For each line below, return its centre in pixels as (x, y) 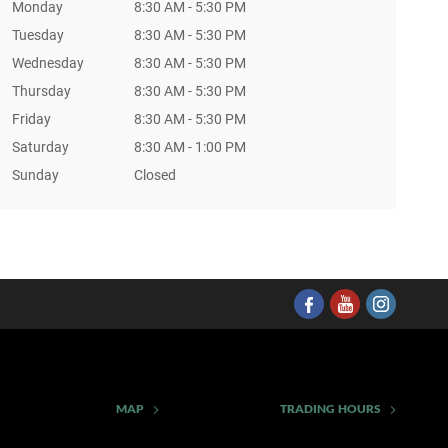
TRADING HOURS (330, 408)
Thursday (41, 91)
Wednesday (47, 63)
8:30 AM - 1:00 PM (189, 147)
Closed (154, 175)
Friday (31, 119)
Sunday (35, 175)
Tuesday (37, 35)
